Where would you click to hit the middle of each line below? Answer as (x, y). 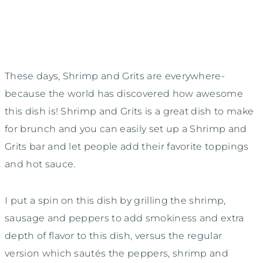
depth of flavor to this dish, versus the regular (114, 235)
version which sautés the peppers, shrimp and (117, 253)
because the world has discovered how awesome (124, 93)
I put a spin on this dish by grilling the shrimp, (115, 200)
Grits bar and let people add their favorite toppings (127, 146)
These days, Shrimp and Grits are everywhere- (115, 76)
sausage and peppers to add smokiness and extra (124, 218)
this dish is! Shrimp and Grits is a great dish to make (129, 111)
